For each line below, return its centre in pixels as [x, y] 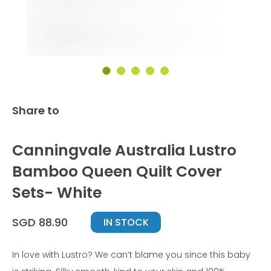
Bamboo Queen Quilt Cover [117, 172]
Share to [36, 111]
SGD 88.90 [40, 223]
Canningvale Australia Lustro [124, 151]
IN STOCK [126, 223]
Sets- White [57, 193]
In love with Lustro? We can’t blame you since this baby [131, 255]
